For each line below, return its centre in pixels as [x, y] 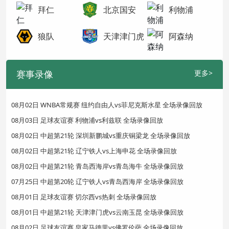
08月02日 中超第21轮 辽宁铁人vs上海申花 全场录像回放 [94, 151]
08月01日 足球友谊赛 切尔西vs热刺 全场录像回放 [84, 197]
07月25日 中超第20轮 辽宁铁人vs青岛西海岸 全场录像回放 [97, 181]
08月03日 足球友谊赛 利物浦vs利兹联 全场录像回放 [87, 120]
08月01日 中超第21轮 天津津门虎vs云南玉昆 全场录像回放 [97, 212]
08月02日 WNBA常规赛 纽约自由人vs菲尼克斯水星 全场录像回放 [107, 105]
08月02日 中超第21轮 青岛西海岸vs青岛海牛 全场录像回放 [97, 166]
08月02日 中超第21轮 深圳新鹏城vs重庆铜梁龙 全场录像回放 [101, 135]
